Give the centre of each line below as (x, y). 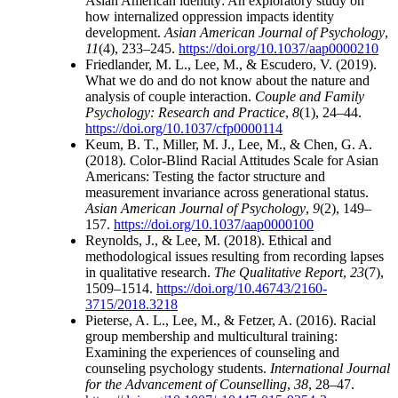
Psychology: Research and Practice (185, 113)
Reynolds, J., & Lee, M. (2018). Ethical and (208, 241)
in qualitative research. (150, 273)
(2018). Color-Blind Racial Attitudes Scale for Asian (232, 161)
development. (125, 33)
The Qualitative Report (279, 273)
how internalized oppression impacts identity (210, 17)
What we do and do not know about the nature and (227, 81)
